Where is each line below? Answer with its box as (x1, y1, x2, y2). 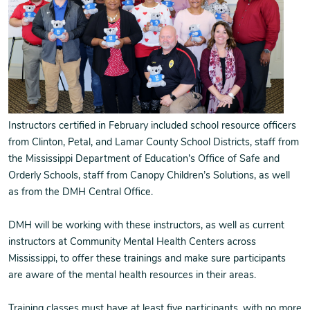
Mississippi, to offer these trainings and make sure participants (8, 254, 286, 265)
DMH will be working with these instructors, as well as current (8, 221, 284, 232)
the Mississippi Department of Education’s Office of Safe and (8, 154, 280, 165)
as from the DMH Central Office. (8, 188, 153, 199)
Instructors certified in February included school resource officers (8, 121, 296, 132)
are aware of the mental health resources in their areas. (8, 271, 256, 282)
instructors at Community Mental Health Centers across (8, 237, 256, 248)
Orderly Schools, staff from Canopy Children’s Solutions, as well (8, 171, 290, 182)
